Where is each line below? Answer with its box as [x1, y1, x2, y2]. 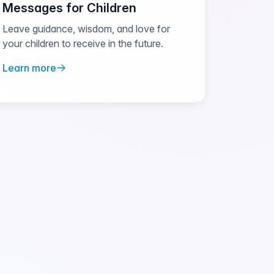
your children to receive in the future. [2, 37, 163, 50]
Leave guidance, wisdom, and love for [2, 23, 170, 35]
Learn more [2, 62, 56, 74]
